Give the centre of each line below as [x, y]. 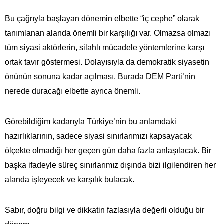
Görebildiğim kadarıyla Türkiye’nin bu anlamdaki [91, 121]
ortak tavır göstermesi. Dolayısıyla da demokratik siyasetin [107, 62]
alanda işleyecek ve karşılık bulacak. [70, 179]
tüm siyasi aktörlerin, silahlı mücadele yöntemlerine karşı [105, 47]
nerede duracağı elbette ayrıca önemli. [73, 91]
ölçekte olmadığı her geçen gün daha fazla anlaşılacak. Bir [108, 150]
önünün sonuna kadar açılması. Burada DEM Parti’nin [100, 76]
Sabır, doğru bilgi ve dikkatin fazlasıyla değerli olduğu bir [105, 210]
